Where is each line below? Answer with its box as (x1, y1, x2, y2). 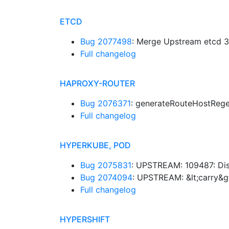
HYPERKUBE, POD (60, 140, 131, 150)
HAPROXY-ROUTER (60, 78, 135, 88)
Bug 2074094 (80, 172, 132, 182)
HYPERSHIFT (60, 214, 110, 224)
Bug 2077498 (80, 36, 132, 47)
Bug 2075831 (80, 160, 131, 170)
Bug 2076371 (80, 98, 131, 108)
